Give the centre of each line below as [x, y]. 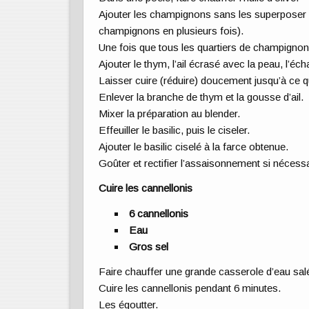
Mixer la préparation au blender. [170, 114]
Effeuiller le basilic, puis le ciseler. [175, 130]
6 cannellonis [159, 213]
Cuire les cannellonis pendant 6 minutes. [190, 288]
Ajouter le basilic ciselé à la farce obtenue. [194, 147]
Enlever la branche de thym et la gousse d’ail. [202, 97]
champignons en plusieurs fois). [172, 31]
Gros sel [149, 246]
